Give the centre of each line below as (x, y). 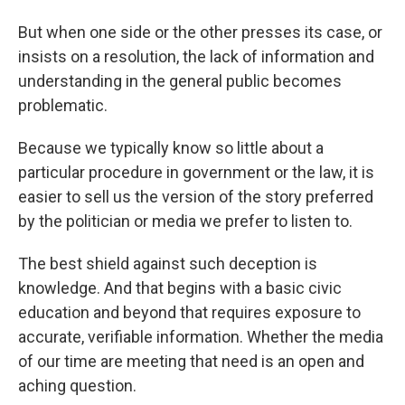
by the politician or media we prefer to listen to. (185, 221)
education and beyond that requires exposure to (189, 312)
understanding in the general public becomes (180, 80)
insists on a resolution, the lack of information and (196, 56)
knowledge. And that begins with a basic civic (180, 287)
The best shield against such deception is (168, 263)
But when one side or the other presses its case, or (200, 32)
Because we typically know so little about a (171, 147)
